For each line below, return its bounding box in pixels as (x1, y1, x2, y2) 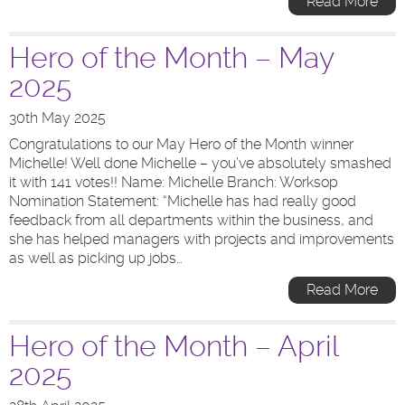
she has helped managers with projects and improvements (9, 231, 394, 248)
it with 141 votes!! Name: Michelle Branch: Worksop (9, 174, 345, 191)
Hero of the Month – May (9, 41, 334, 75)
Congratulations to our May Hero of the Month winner (9, 136, 353, 153)
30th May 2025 (9, 109, 106, 127)
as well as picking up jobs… (9, 250, 183, 267)
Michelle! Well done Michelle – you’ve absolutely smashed (9, 155, 391, 172)
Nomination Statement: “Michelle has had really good (9, 193, 356, 210)
